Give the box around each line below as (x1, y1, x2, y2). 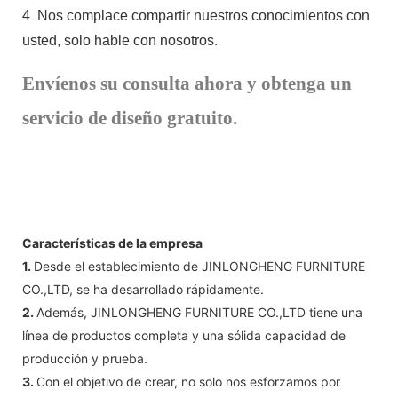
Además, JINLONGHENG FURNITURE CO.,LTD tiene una (36, 304, 362, 320)
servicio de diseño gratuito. (22, 107, 237, 129)
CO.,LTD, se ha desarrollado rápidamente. (22, 281, 264, 297)
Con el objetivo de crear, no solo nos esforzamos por (36, 373, 340, 389)
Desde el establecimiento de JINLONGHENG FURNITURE (34, 258, 365, 274)
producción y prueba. (22, 350, 147, 366)
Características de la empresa (22, 235, 203, 251)
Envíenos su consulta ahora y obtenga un (22, 72, 352, 94)
